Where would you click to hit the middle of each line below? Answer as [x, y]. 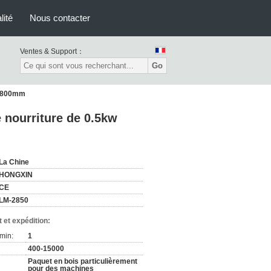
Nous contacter [60, 18]
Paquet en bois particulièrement [83, 261]
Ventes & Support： [52, 51]
